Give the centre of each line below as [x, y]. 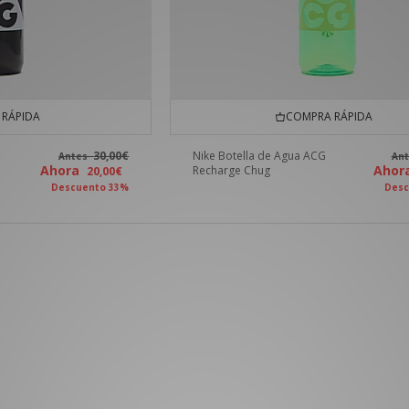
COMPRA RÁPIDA [326, 117]
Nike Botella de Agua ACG [260, 156]
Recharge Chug [232, 171]
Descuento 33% [90, 188]
